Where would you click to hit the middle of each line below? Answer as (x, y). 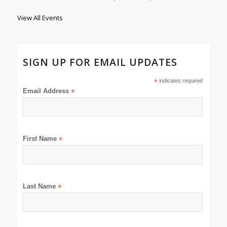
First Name (41, 138)
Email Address (47, 91)
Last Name (41, 186)
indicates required (180, 80)
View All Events (40, 17)
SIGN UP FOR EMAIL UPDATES (100, 62)
